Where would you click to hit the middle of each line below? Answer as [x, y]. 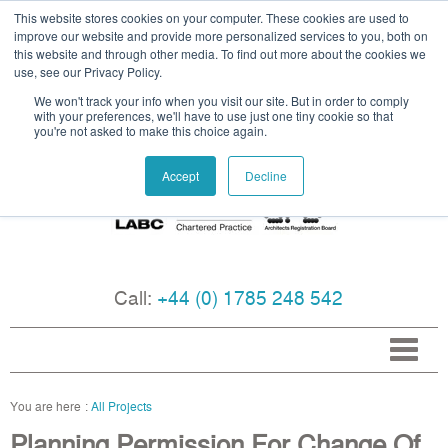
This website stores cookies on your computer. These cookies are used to [211, 17]
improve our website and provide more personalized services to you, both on [221, 35]
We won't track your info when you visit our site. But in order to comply [221, 100]
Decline [265, 175]
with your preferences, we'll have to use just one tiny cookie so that [213, 115]
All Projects [121, 405]
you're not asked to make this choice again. [150, 130]
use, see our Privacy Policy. [88, 71]
